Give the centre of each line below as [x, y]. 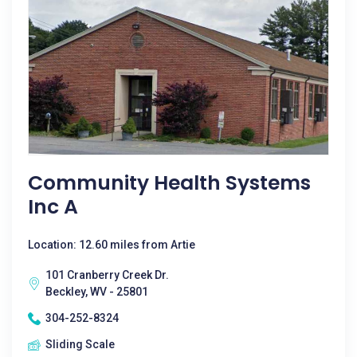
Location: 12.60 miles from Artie [112, 245]
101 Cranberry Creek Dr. [107, 275]
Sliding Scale [80, 344]
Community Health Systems [169, 183]
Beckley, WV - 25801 [97, 292]
